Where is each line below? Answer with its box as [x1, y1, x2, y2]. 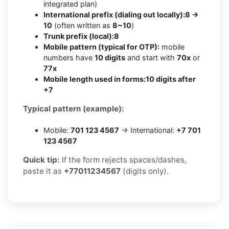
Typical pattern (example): [23, 103, 124, 113]
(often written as [52, 20, 112, 30]
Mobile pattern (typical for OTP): [43, 42, 159, 51]
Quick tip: [23, 154, 60, 165]
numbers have [43, 53, 95, 62]
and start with [125, 53, 177, 62]
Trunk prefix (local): [43, 31, 114, 40]
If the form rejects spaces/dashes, [60, 154, 187, 165]
